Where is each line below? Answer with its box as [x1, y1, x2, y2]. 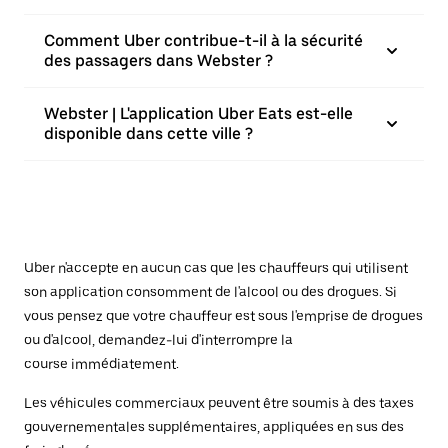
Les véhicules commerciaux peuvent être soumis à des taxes [24, 395, 414, 411]
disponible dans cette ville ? [44, 124, 253, 143]
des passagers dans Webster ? [44, 51, 273, 70]
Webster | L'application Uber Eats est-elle [44, 104, 353, 123]
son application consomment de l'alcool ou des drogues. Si [24, 284, 397, 300]
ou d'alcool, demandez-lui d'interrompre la [24, 332, 293, 348]
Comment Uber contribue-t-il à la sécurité [44, 31, 363, 50]
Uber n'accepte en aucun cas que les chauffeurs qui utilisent [24, 260, 408, 276]
